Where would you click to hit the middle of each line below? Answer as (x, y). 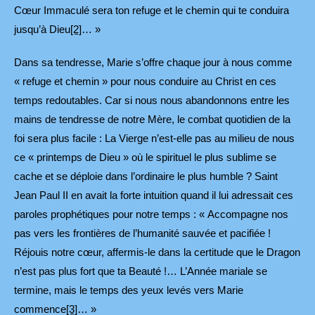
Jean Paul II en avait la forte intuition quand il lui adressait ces (154, 195)
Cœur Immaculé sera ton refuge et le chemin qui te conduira (152, 11)
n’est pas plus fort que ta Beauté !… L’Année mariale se (141, 271)
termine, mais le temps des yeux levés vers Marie (129, 290)
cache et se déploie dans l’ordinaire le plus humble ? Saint (146, 176)
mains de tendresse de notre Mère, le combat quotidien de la (152, 120)
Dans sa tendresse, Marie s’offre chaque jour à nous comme (153, 63)
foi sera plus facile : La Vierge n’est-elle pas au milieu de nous (154, 139)
